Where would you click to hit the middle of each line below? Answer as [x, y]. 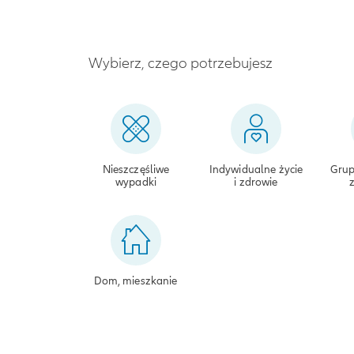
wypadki [136, 182]
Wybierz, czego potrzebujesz [181, 62]
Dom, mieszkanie [136, 281]
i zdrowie [256, 182]
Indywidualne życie [256, 169]
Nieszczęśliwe [136, 169]
